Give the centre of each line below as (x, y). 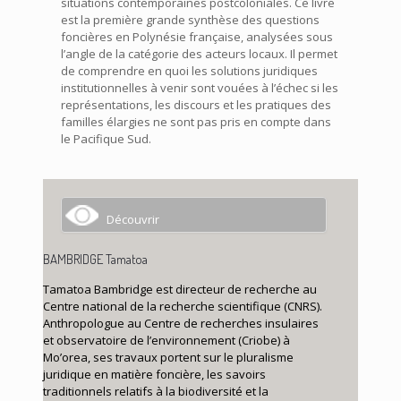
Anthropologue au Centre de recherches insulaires (181, 323)
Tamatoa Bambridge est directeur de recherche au (180, 289)
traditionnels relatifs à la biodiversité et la (156, 391)
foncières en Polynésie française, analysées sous (197, 36)
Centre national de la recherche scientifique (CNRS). (183, 306)
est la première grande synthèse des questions (190, 19)
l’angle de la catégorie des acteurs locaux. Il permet (199, 53)
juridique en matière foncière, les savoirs (154, 374)
